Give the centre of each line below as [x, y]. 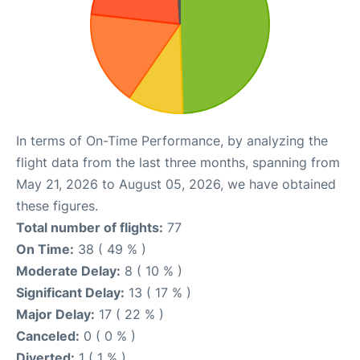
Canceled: [48, 336]
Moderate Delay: [68, 271]
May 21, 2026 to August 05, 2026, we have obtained [176, 184]
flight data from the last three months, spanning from [178, 162]
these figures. [57, 206]
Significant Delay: [70, 292]
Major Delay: [55, 314]
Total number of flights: [90, 227]
